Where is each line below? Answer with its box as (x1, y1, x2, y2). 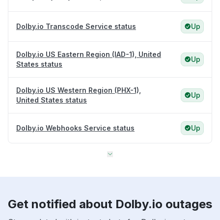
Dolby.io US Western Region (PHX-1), (16, 86, 141, 95)
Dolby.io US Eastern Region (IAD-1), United (16, 50, 161, 59)
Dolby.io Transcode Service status (16, 22, 136, 31)
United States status (16, 96, 87, 105)
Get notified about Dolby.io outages (8, 197, 212, 212)
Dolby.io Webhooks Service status (16, 124, 135, 133)
